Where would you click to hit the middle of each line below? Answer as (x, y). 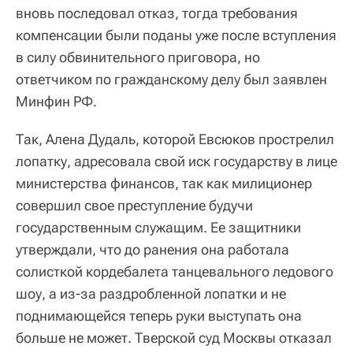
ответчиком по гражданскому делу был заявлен (171, 80)
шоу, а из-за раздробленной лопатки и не (151, 294)
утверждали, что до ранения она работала (152, 250)
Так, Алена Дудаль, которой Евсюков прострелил (175, 139)
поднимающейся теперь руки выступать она (159, 316)
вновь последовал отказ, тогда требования (157, 13)
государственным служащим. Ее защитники (158, 228)
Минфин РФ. (56, 102)
